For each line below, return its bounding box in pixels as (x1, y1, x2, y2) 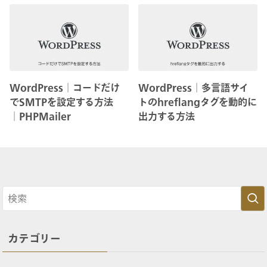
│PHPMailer (10, 111, 71, 122)
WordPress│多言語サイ (138, 83, 249, 93)
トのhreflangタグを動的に (138, 97, 257, 107)
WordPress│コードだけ (10, 83, 120, 93)
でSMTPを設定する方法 (10, 97, 113, 107)
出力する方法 (138, 111, 195, 122)
